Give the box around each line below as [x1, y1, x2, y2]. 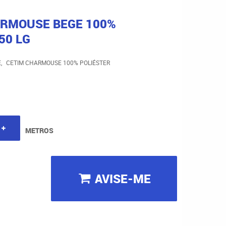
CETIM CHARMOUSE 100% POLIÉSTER [6, 59, 110, 67]
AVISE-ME [94, 171, 151, 187]
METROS [25, 126, 53, 135]
